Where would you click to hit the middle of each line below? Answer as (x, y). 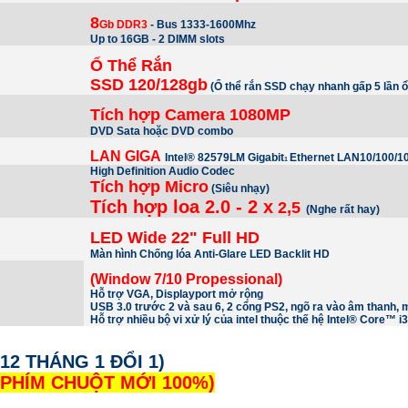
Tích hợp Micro (150, 187)
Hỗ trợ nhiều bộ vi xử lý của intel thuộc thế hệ (209, 320)
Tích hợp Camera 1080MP (191, 115)
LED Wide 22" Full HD (175, 238)
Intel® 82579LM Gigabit (225, 158)
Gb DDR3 (124, 25)
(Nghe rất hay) (343, 209)
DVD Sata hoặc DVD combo (162, 131)
